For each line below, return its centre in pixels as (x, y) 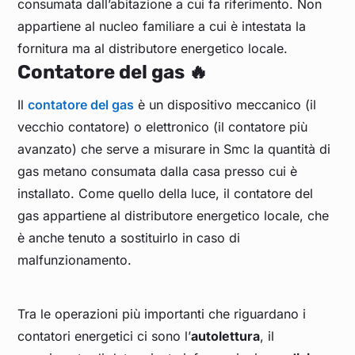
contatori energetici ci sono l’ (105, 336)
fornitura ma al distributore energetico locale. (153, 48)
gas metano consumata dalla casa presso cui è (158, 171)
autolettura (226, 336)
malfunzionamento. (75, 260)
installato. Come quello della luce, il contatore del (166, 193)
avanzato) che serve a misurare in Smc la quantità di (174, 149)
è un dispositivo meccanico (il (225, 104)
